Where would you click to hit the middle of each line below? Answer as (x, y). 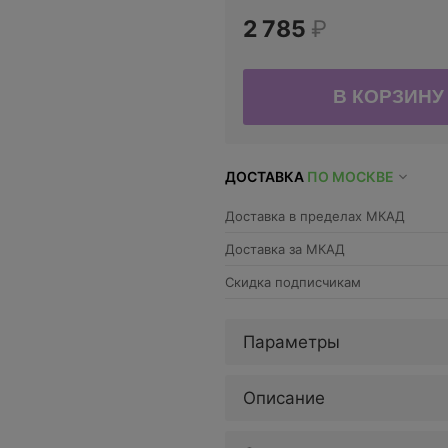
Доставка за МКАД (285, 249)
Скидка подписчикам (293, 282)
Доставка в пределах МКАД (315, 216)
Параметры (291, 342)
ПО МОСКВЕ (350, 176)
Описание (284, 398)
